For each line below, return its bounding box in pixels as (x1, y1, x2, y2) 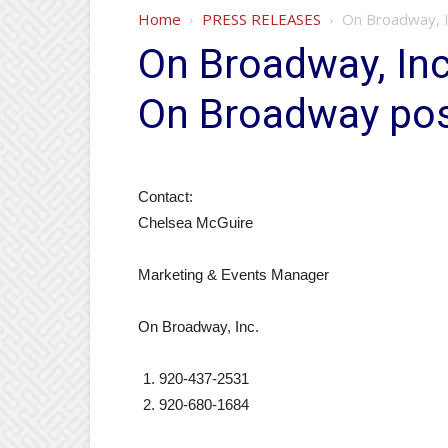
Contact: (138, 188, 193, 205)
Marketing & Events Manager (138, 266, 329, 283)
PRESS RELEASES (202, 9, 321, 29)
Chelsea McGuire (138, 214, 253, 231)
